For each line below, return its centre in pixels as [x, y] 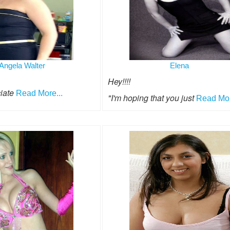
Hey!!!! [119, 82]
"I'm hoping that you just [152, 98]
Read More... [39, 93]
